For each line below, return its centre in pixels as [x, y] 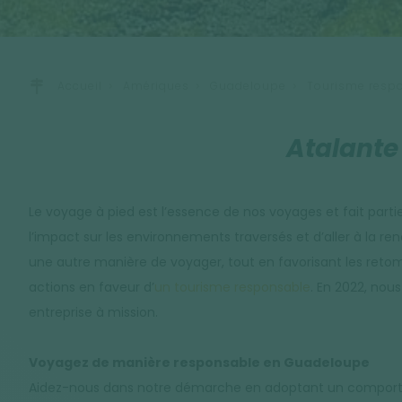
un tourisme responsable [232, 287]
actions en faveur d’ [92, 287]
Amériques [156, 85]
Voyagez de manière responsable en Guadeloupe [199, 362]
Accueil [80, 85]
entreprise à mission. [93, 312]
